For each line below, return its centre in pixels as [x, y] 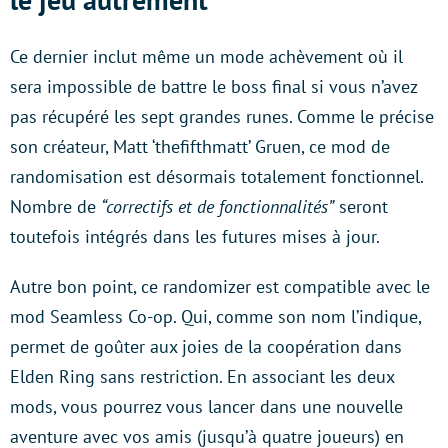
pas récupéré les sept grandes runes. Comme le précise [222, 116]
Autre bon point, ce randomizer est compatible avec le [220, 286]
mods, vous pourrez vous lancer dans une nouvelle [206, 406]
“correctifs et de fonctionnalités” [217, 206]
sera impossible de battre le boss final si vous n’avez [213, 86]
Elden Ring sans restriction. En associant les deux [202, 376]
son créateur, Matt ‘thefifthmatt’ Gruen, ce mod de [200, 146]
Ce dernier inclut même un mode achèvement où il [206, 56]
